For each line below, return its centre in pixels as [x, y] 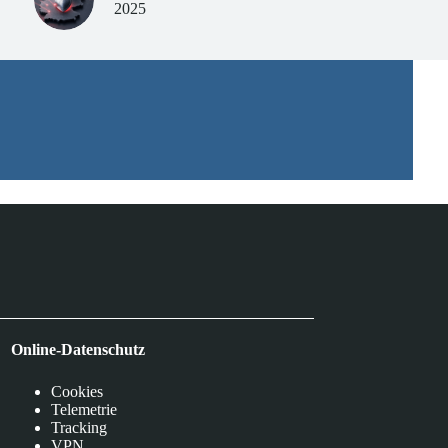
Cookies [77, 391]
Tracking [79, 427]
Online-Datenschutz [78, 349]
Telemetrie [84, 409]
